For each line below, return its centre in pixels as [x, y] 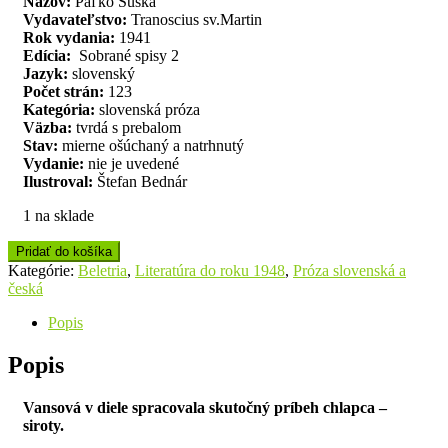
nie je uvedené [131, 163]
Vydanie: [53, 163]
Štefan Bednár [140, 181]
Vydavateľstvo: [75, 19]
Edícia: [49, 55]
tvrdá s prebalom [126, 127]
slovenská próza [147, 109]
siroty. [43, 425]
